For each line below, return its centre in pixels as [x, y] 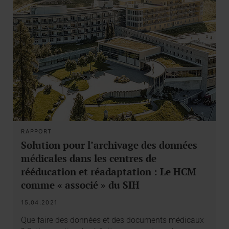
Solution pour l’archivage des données [109, 145]
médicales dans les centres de [89, 158]
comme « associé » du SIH [81, 185]
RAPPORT [37, 131]
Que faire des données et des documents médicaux [113, 220]
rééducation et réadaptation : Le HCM [109, 171]
